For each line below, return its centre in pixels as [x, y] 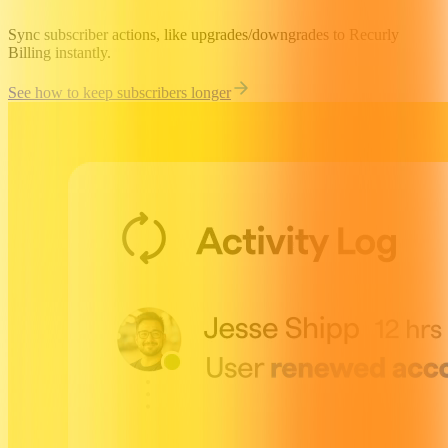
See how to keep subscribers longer [119, 93]
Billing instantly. [59, 53]
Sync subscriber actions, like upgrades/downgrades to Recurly [203, 35]
